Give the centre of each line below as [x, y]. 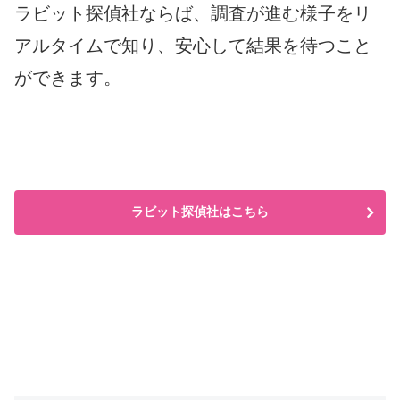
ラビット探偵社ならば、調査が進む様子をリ [193, 13]
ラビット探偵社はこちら [200, 211]
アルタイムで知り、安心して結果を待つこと [193, 45]
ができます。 [68, 77]
